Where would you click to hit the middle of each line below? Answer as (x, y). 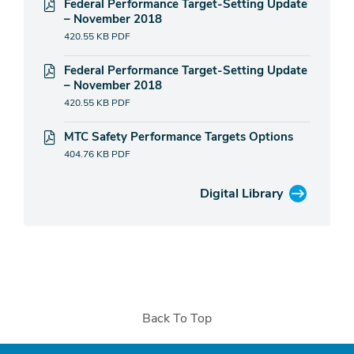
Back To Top (177, 318)
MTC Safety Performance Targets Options (179, 136)
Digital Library (241, 193)
